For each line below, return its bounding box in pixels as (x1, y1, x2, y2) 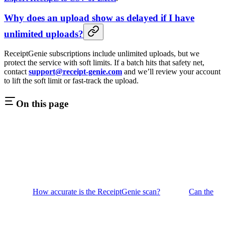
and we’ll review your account (122, 67, 220, 76)
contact (4, 67, 29, 76)
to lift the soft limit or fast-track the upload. (4, 76, 139, 85)
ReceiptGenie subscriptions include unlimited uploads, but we (4, 49, 199, 58)
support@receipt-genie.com (29, 67, 122, 76)
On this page (16, 98, 68, 109)
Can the (189, 187, 213, 196)
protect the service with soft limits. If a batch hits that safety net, (4, 58, 204, 67)
